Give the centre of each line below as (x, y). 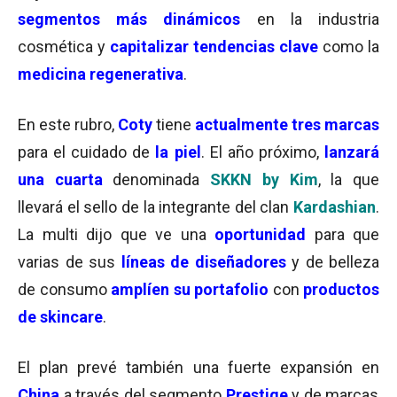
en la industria (318, 19)
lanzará (352, 152)
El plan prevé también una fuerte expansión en (198, 367)
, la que (349, 179)
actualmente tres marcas (287, 125)
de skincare (60, 317)
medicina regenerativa (101, 74)
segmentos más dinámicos (129, 19)
